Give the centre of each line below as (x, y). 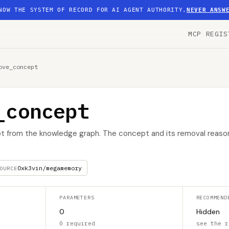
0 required (77, 223)
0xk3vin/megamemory (49, 168)
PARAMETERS (77, 198)
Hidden (208, 212)
